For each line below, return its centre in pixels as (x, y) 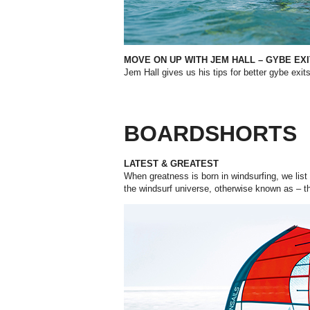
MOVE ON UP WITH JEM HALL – (195, 60)
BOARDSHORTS (210, 134)
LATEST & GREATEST (171, 164)
